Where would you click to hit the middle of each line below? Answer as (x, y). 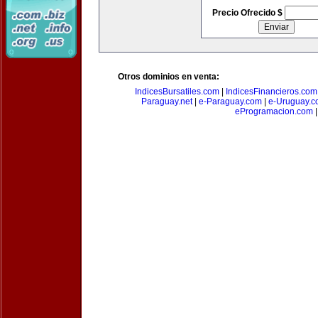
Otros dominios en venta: (169, 77)
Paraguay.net (166, 102)
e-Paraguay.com (230, 102)
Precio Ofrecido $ (248, 13)
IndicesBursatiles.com (177, 92)
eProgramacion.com (274, 111)
